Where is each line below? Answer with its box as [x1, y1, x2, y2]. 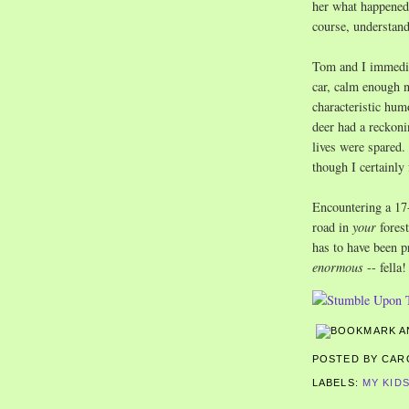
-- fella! [367, 257, 406, 276]
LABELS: [312, 377, 362, 389]
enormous [312, 257, 367, 276]
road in [312, 217, 352, 236]
